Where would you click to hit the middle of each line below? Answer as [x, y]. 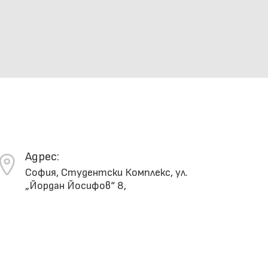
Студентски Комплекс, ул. [124, 173]
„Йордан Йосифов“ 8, [75, 186]
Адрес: [42, 157]
